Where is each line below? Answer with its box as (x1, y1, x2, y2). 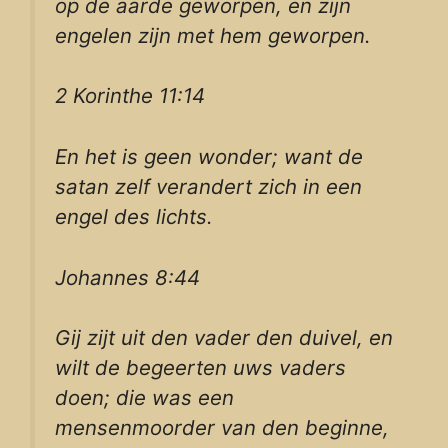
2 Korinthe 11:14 (55, 83, 205, 109)
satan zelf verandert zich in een (55, 174, 362, 200)
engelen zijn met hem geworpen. (55, 22, 371, 48)
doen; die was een (55, 385, 234, 411)
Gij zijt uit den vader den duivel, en (55, 325, 393, 351)
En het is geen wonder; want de (55, 144, 363, 170)
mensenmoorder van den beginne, (55, 415, 389, 441)
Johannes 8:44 (55, 264, 200, 290)
